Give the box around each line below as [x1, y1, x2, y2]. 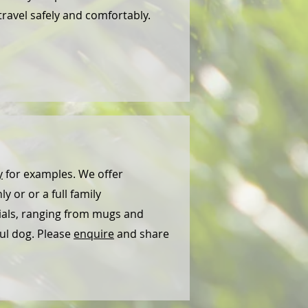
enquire [74, 226, 114, 241]
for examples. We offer [3, 166, 123, 181]
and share [114, 226, 169, 241]
